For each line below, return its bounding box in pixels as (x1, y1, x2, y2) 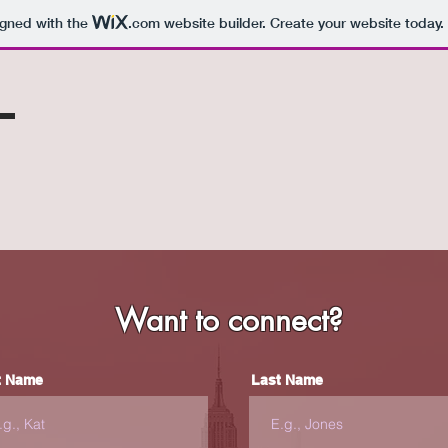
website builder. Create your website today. (159, 14, 444, 33)
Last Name (251, 372, 323, 388)
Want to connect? (115, 300, 343, 340)
